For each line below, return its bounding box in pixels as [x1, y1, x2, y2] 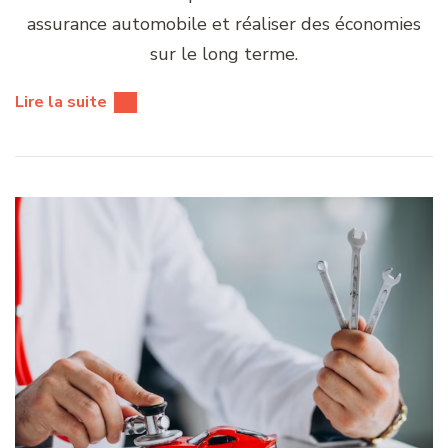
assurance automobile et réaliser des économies [27, 12, 421, 37]
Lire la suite [15, 91, 107, 114]
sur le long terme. [150, 42, 298, 67]
